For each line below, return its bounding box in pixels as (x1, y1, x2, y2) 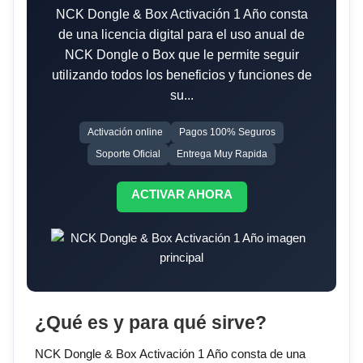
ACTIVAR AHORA (130, 187, 233, 202)
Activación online (88, 126, 163, 139)
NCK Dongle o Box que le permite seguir (64, 48, 299, 62)
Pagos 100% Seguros (179, 126, 275, 139)
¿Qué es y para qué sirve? (35, 313, 267, 334)
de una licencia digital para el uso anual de (58, 28, 305, 42)
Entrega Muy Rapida (177, 148, 267, 160)
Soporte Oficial (96, 148, 160, 160)
